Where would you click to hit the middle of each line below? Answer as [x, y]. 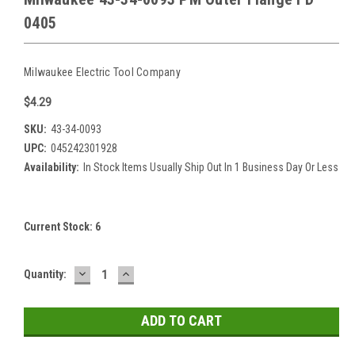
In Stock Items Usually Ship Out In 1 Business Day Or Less [210, 167]
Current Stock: [59, 226]
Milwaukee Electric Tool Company [102, 72]
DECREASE [110, 273]
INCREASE [153, 273]
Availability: [52, 167]
